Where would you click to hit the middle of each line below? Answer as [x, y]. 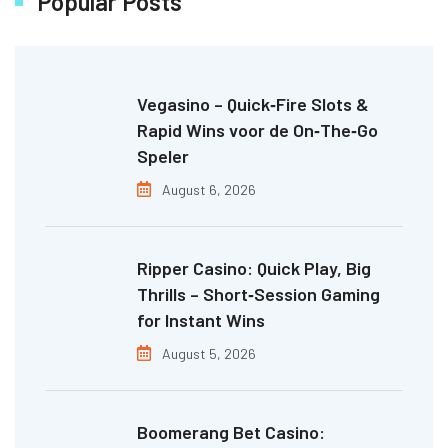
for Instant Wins [201, 319]
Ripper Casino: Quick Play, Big [254, 267]
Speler [163, 155]
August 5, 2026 [209, 353]
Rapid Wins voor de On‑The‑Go [257, 129]
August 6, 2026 [209, 189]
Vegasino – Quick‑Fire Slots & [253, 103]
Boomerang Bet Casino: [231, 431]
